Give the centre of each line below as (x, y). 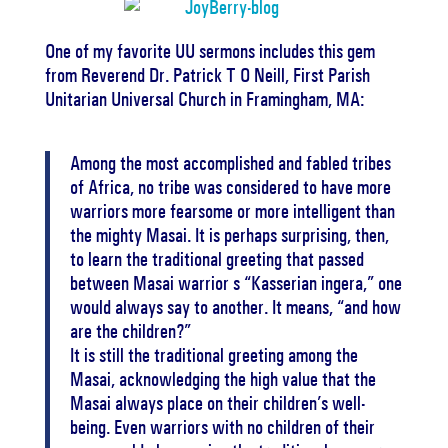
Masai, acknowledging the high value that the (222, 379)
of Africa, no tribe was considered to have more (230, 187)
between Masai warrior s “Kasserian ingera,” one (235, 283)
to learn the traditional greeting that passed (216, 259)
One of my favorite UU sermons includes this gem (209, 51)
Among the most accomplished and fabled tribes (230, 163)
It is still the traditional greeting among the (213, 355)
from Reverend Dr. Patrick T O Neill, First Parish (207, 75)
